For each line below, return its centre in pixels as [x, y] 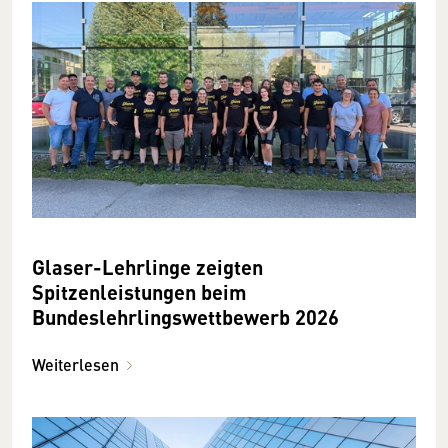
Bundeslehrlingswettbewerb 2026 [185, 316]
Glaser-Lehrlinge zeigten [147, 266]
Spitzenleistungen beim [139, 291]
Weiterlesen [75, 364]
